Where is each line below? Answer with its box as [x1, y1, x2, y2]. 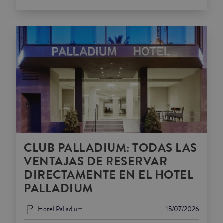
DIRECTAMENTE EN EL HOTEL [24, 166, 193, 184]
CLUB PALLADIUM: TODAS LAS [24, 139, 197, 157]
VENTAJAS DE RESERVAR [24, 152, 167, 170]
